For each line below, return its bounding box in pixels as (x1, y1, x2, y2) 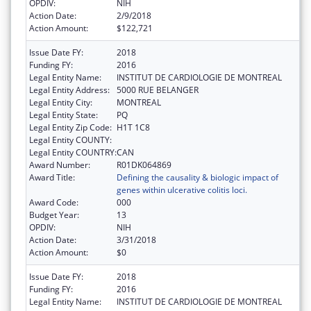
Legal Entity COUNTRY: (29, 146, 117, 158)
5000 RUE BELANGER (117, 83, 199, 96)
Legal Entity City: (29, 96, 92, 108)
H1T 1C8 (117, 121, 150, 133)
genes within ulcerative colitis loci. (117, 183, 247, 196)
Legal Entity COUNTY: (29, 133, 112, 146)
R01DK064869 (117, 158, 171, 171)
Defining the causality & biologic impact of (117, 171, 278, 183)
